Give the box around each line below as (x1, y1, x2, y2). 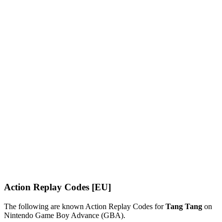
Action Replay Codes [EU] (4, 182, 111, 193)
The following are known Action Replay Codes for (4, 202, 166, 211)
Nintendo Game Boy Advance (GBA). (4, 211, 125, 220)
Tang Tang (166, 202, 202, 211)
